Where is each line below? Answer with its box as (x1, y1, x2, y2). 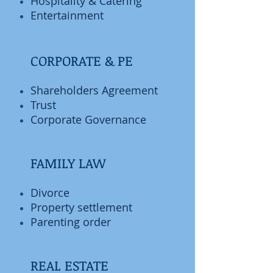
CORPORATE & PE (30, 51, 133, 69)
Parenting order (30, 214, 111, 229)
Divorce (30, 185, 69, 200)
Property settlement (30, 200, 135, 214)
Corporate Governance (30, 112, 146, 127)
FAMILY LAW (30, 154, 105, 172)
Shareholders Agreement (30, 83, 158, 97)
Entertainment (30, 8, 104, 23)
